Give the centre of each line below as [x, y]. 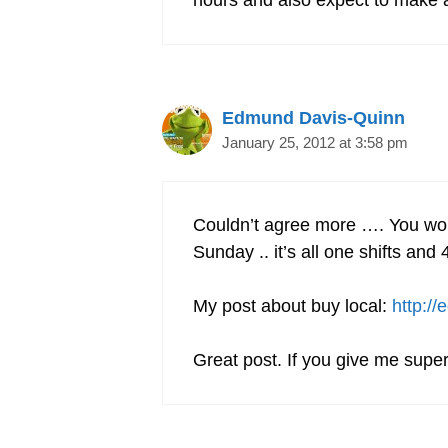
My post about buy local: [292, 306]
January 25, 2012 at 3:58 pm [315, 143]
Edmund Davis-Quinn [313, 118]
